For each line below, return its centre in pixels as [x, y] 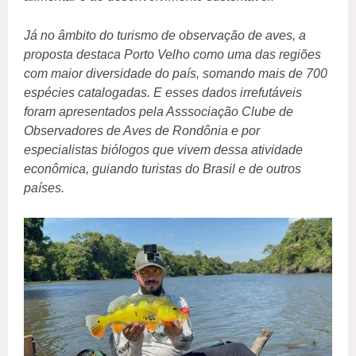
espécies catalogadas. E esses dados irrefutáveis [163, 93]
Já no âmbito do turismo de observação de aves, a [165, 36]
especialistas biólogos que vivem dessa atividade [163, 150]
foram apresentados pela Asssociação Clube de [159, 112]
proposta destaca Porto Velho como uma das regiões [172, 55]
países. [44, 188]
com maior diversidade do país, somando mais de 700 [176, 74]
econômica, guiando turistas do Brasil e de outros [163, 169]
